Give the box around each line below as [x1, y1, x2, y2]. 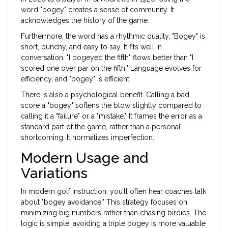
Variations [21, 165, 88, 182]
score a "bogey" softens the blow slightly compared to [21, 101, 202, 110]
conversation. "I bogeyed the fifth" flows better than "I [21, 53, 193, 62]
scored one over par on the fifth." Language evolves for [21, 64, 202, 73]
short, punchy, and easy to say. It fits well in [21, 43, 162, 51]
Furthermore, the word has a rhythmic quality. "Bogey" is [21, 32, 205, 41]
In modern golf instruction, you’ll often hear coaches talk [21, 187, 206, 196]
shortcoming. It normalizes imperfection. [21, 133, 154, 142]
